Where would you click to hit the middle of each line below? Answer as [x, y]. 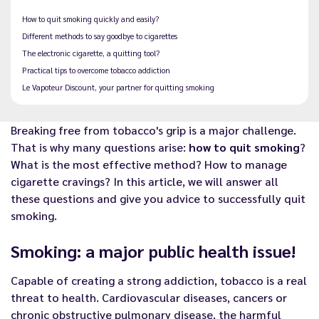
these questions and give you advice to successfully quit [158, 199]
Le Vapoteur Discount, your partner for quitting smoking [118, 88]
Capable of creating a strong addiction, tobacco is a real [159, 280]
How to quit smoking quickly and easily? [90, 19]
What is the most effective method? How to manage [149, 164]
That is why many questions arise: [100, 147]
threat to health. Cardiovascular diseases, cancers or [149, 297]
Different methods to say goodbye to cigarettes [100, 36]
